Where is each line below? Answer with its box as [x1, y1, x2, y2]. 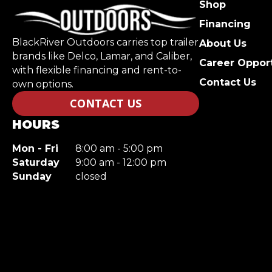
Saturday [12, 157, 59, 169]
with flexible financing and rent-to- [12, 64, 182, 76]
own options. [12, 78, 73, 90]
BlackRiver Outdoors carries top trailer [12, 36, 199, 49]
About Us [199, 37, 247, 49]
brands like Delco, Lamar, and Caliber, [12, 50, 192, 63]
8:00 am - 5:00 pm [75, 143, 163, 155]
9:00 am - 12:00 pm [75, 157, 166, 169]
